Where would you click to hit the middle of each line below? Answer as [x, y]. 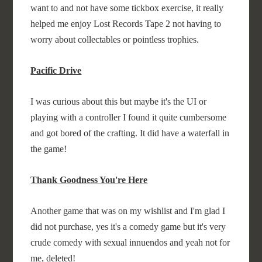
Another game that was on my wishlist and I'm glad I [128, 211]
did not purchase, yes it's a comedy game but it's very [128, 227]
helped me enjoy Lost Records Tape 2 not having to [126, 24]
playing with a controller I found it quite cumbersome [129, 117]
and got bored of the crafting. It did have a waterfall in [130, 133]
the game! [49, 149]
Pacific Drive [56, 70]
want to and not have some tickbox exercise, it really [127, 8]
